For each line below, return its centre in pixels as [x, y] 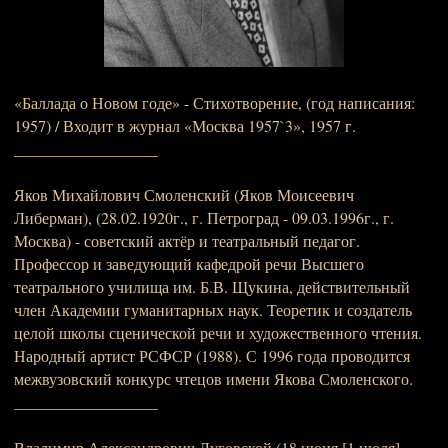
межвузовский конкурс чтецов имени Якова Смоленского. [213, 378]
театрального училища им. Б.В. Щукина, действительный [212, 286]
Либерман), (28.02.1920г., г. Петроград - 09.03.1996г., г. [204, 217]
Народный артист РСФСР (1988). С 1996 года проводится [212, 355]
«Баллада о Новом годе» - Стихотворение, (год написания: [214, 102]
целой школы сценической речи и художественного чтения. [218, 332]
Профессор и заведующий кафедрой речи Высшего [189, 263]
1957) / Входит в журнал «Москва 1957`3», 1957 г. [185, 125]
